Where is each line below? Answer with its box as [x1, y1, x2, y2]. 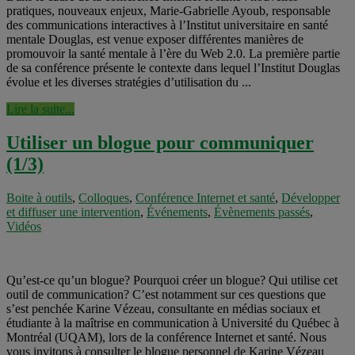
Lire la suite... [6, 102, 74, 116]
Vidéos [6, 219, 41, 234]
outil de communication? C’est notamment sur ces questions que [6, 288, 326, 302]
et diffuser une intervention [6, 205, 140, 219]
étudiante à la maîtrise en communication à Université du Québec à [6, 316, 339, 330]
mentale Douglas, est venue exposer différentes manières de [6, 32, 303, 47]
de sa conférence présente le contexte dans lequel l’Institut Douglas [6, 61, 340, 75]
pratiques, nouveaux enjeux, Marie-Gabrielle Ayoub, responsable [6, 4, 330, 18]
